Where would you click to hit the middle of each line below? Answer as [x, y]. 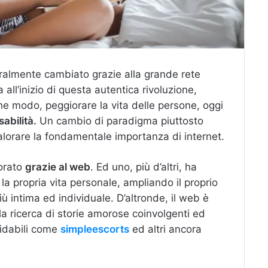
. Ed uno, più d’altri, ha [144, 167]
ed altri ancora [165, 229]
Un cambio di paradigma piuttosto [120, 121]
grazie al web [58, 167]
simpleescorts [95, 229]
